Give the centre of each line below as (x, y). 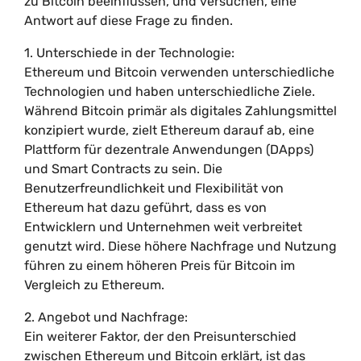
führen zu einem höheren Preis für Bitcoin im (160, 266)
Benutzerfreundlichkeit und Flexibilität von (154, 188)
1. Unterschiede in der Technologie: (129, 53)
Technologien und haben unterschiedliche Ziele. (170, 91)
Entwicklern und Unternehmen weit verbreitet (163, 227)
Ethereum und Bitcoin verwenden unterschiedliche (179, 72)
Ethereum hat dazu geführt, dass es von (145, 207)
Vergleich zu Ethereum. (94, 285)
